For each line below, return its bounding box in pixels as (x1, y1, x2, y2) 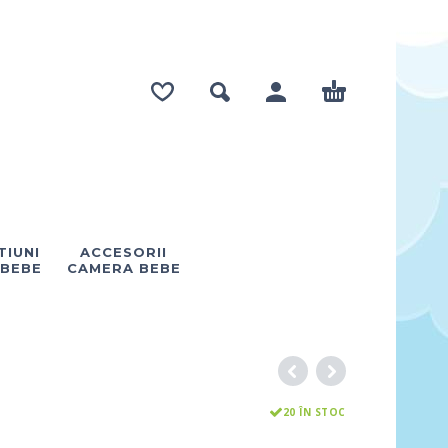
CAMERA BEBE (66, 260, 181, 276)
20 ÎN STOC (282, 405, 346, 419)
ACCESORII (80, 244, 167, 260)
